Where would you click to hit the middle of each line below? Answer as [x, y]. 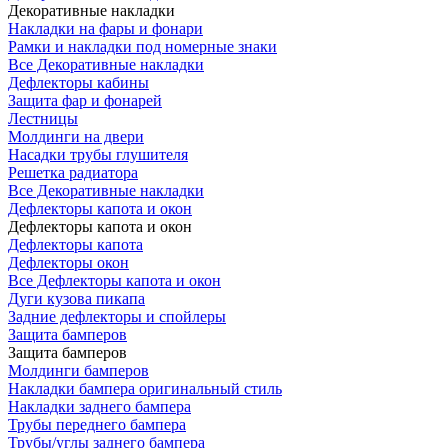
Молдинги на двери [76, 136]
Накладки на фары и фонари [105, 28]
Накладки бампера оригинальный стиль [145, 388]
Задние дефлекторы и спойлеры [117, 316]
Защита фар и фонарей [85, 100]
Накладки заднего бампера [99, 406]
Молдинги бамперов [78, 370]
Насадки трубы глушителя [98, 154]
